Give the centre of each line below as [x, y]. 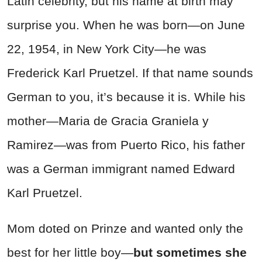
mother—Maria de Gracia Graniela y [108, 120]
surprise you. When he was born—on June [126, 25]
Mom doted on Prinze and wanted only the [125, 228]
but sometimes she [190, 252]
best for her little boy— [70, 252]
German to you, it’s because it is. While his [126, 96]
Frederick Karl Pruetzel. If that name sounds [130, 73]
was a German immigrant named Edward [121, 168]
